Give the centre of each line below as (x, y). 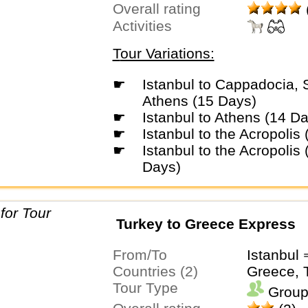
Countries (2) (160, 272)
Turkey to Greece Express (206, 223)
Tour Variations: (167, 54)
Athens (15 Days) (199, 101)
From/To (144, 255)
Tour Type (149, 288)
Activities (147, 25)
